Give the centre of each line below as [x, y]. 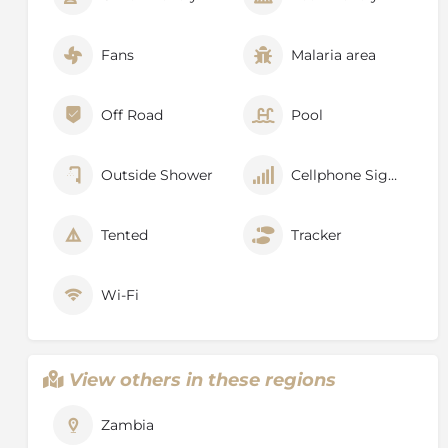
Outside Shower [157, 174]
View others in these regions [202, 379]
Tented [124, 234]
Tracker [316, 234]
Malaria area [333, 54]
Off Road [132, 114]
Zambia [127, 424]
